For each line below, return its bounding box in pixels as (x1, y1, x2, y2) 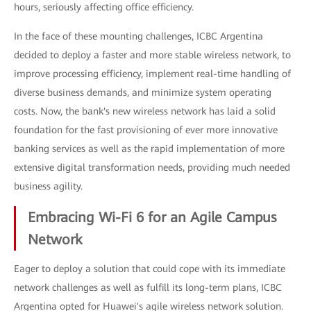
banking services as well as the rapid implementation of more (14, 143, 285, 154)
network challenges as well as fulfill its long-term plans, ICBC (14, 282, 282, 293)
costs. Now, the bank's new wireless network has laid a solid (14, 106, 276, 117)
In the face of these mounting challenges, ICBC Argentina (14, 31, 263, 42)
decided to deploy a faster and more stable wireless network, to (14, 49, 291, 60)
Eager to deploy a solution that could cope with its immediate (14, 263, 285, 274)
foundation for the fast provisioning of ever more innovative (14, 124, 278, 135)
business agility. (14, 180, 83, 192)
